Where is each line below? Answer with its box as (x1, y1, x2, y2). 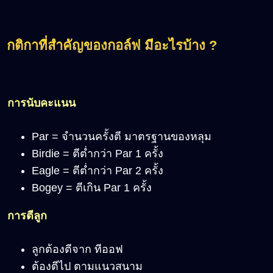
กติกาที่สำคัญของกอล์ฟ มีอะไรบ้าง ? (7, 38, 217, 54)
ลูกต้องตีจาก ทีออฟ (32, 243, 123, 256)
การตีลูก (7, 210, 47, 222)
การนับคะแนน (7, 97, 76, 110)
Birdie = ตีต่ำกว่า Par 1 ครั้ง (32, 147, 163, 160)
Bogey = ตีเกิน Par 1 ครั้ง (32, 182, 152, 194)
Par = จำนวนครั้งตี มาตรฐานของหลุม (32, 130, 211, 143)
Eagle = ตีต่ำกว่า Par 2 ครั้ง (32, 165, 163, 177)
